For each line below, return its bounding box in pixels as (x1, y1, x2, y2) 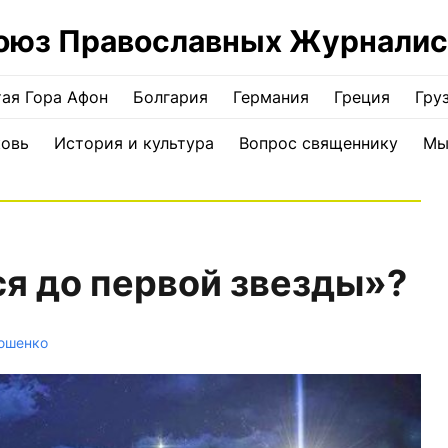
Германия (233, 87, 309, 107)
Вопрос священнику (238, 133, 398, 153)
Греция (334, 87, 390, 107)
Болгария (133, 87, 208, 107)
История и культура (53, 133, 214, 153)
